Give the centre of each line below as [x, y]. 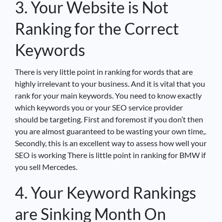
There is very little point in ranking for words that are [104, 71]
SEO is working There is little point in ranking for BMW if [110, 155]
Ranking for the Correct [97, 28]
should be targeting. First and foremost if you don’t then [109, 119]
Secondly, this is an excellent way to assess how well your [111, 143]
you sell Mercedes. [46, 166]
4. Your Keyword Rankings [106, 192]
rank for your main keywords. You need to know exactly [108, 95]
